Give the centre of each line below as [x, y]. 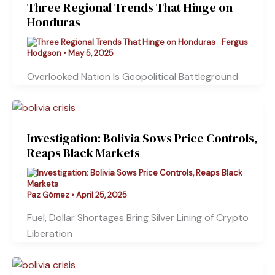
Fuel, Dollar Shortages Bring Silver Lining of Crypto [138, 218]
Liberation [50, 234]
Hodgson [45, 53]
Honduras [54, 22]
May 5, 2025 [91, 53]
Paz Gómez [49, 195]
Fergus [234, 42]
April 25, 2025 [102, 195]
